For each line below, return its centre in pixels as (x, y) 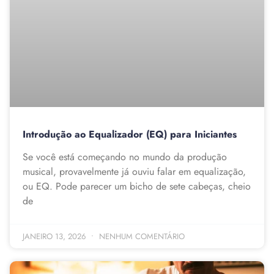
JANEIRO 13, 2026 (55, 236)
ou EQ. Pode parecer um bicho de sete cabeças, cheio (137, 186)
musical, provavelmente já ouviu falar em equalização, (134, 171)
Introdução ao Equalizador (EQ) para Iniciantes (130, 134)
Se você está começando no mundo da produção (125, 157)
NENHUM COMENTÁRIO (141, 236)
